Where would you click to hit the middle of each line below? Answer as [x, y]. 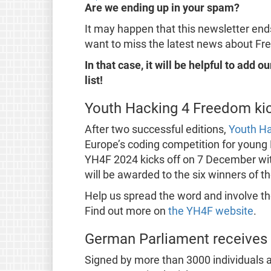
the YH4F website [211, 211]
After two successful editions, [156, 129]
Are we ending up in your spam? [162, 8]
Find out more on [126, 211]
